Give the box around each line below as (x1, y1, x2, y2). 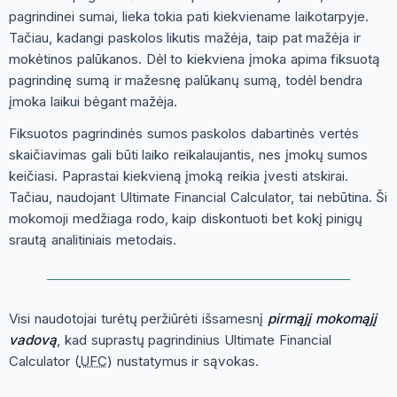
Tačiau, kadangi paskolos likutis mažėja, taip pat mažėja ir (9, 28, 362, 46)
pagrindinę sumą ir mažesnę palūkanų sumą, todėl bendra (9, 71, 363, 89)
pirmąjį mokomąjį (267, 309, 377, 327)
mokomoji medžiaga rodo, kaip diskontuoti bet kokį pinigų (9, 209, 363, 227)
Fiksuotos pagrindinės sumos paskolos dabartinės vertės (9, 124, 359, 142)
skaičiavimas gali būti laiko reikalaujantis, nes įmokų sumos (9, 145, 369, 163)
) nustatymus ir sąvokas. (106, 352, 260, 370)
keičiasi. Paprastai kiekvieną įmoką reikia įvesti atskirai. (9, 167, 348, 184)
